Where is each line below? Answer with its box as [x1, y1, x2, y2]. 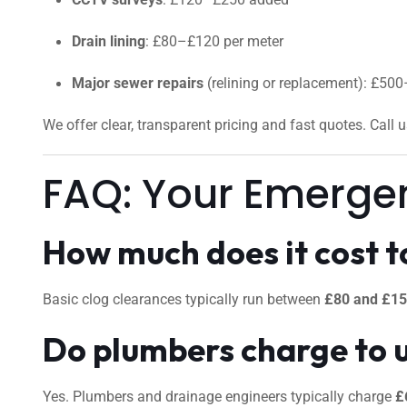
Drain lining [72, 33, 145, 50]
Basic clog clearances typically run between [43, 291, 324, 308]
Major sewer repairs [72, 74, 203, 92]
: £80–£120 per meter [145, 33, 283, 50]
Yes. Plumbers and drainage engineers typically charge [43, 388, 395, 405]
